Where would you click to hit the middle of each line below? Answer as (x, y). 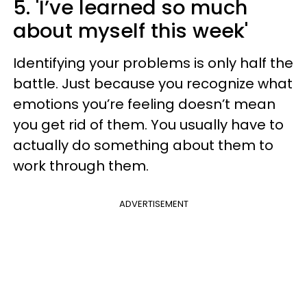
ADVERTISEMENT (153, 204)
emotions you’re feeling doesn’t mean (144, 104)
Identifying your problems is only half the (153, 63)
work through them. (81, 166)
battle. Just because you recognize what (153, 84)
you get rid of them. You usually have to (148, 125)
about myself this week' (131, 31)
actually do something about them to (143, 145)
